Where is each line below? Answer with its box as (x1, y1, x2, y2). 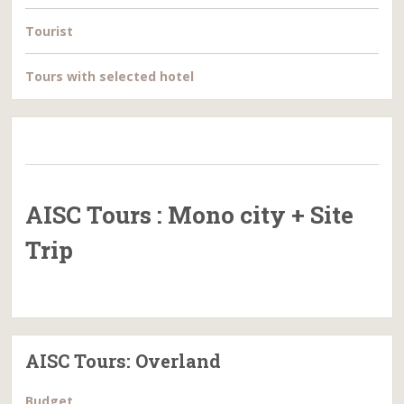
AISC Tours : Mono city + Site (25, 199, 354, 230)
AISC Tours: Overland (25, 349, 222, 372)
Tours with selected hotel (25, 68, 195, 85)
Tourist (25, 23, 74, 40)
